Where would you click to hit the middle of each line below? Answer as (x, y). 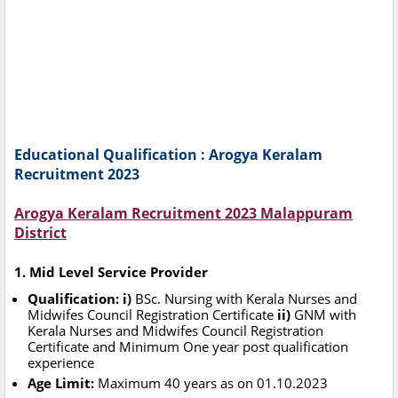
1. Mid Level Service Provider (111, 272)
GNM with (323, 315)
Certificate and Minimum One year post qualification (188, 347)
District (40, 233)
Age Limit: (63, 383)
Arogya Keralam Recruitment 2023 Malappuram (183, 214)
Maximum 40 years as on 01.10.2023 (213, 383)
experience (61, 363)
